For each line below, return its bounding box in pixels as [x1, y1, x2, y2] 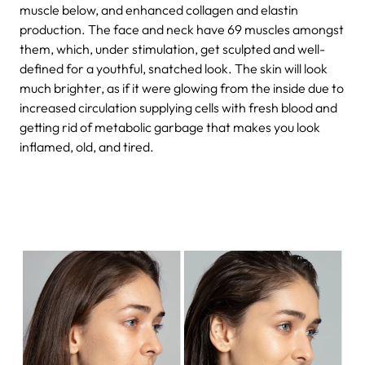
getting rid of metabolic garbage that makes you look [20, 118, 320, 135]
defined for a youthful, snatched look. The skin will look [20, 59, 328, 77]
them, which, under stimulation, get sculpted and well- [20, 40, 325, 57]
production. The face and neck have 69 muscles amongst [20, 20, 344, 37]
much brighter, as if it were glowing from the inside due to [20, 79, 344, 96]
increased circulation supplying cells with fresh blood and [20, 99, 337, 116]
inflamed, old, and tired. [20, 138, 154, 155]
